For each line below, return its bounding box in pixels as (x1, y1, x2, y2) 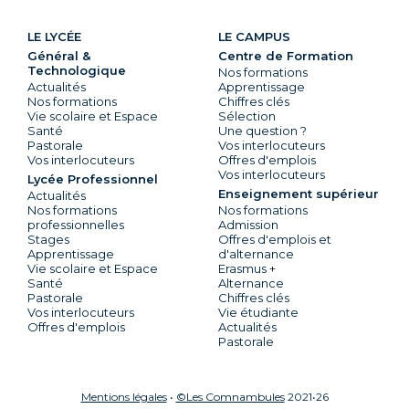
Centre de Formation (218, 48, 353, 64)
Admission (218, 217, 278, 233)
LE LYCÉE (26, 29, 81, 45)
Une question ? (218, 123, 307, 139)
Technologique (26, 63, 126, 79)
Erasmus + (218, 261, 276, 277)
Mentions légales (80, 390, 167, 404)
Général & (26, 48, 90, 64)
